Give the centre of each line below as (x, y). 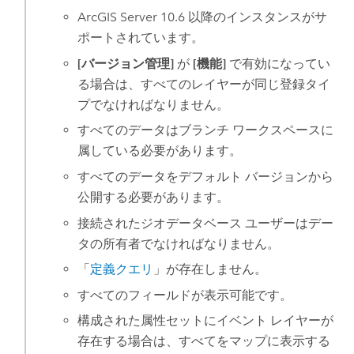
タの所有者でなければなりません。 (179, 243)
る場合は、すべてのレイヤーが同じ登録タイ (204, 84)
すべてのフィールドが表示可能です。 (185, 295)
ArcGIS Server (118, 17)
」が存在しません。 (211, 269)
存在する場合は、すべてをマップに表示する (204, 341)
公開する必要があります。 (154, 198)
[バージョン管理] (126, 63)
